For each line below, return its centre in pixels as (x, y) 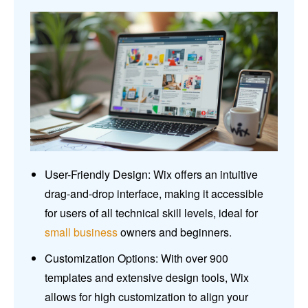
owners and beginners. (175, 232)
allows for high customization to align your (146, 297)
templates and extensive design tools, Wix (147, 278)
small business (81, 232)
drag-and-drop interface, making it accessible (154, 194)
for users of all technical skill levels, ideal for (151, 213)
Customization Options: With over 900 (136, 258)
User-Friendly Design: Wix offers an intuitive (151, 175)
